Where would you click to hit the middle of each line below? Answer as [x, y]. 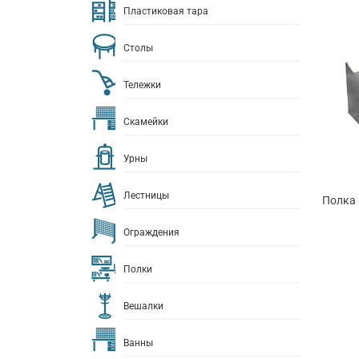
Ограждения [151, 232]
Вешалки [143, 306]
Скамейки [146, 121]
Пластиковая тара [166, 11]
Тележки [142, 85]
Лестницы [146, 195]
